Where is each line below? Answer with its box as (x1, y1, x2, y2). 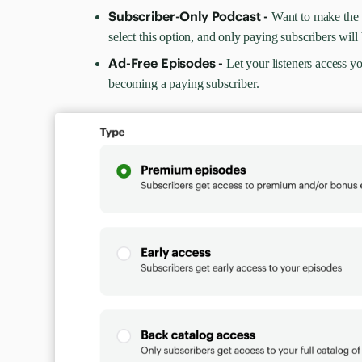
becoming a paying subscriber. (108, 77, 259, 90)
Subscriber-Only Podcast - (108, 8, 271, 24)
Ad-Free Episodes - (108, 55, 227, 71)
